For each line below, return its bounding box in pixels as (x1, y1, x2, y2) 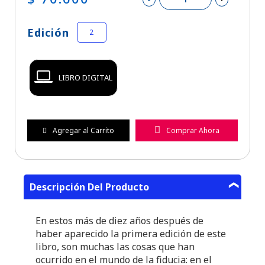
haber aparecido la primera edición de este (35, 227, 226, 241)
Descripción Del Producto (30, 180, 149, 194)
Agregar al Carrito (52, 125, 114, 136)
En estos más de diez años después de (35, 214, 203, 228)
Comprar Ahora (166, 125, 219, 136)
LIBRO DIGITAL (58, 72, 112, 83)
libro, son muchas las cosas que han (35, 240, 195, 254)
